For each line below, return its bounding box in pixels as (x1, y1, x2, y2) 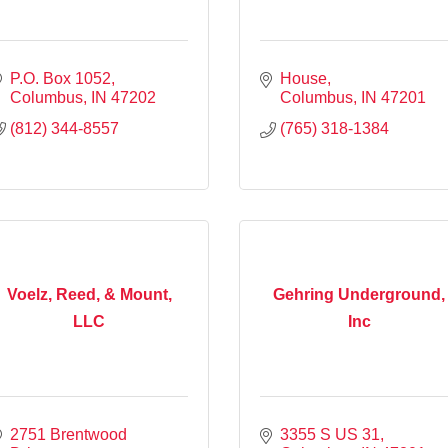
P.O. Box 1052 (10, 69, 111, 87)
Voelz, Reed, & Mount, (6, 286, 172, 304)
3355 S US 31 (280, 425, 380, 443)
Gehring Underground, (273, 286, 445, 304)
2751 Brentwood (10, 425, 127, 443)
